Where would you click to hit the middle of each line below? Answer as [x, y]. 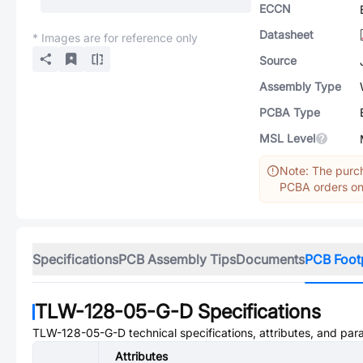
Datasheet [286, 34]
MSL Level [287, 138]
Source [278, 60]
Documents [270, 259]
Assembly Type [300, 86]
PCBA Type [290, 112]
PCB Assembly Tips [177, 259]
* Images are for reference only [115, 38]
